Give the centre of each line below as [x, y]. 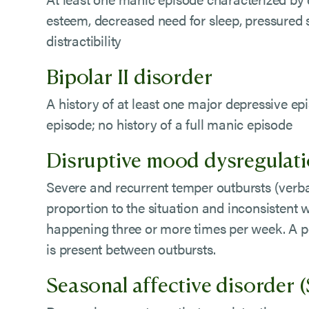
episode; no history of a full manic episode [169, 124]
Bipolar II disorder [129, 75]
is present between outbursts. [133, 249]
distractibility [84, 40]
